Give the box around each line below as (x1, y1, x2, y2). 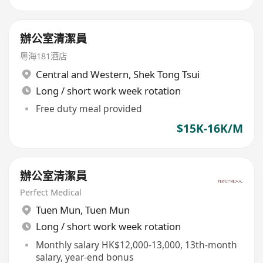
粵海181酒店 (20, 50, 68, 62)
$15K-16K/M (176, 121, 243, 137)
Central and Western (35, 67, 129, 81)
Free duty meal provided (35, 102, 142, 116)
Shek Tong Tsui (133, 67, 200, 81)
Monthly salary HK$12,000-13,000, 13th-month (35, 238, 237, 251)
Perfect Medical (20, 186, 82, 198)
